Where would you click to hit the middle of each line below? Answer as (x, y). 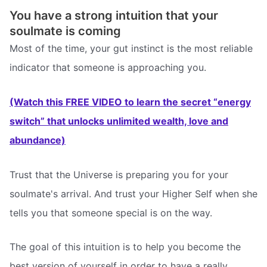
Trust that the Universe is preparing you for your (119, 174)
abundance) (38, 140)
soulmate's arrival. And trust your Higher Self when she (133, 193)
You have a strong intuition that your (114, 16)
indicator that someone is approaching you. (108, 68)
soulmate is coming (65, 31)
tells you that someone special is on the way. (111, 212)
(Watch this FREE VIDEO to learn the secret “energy (130, 102)
